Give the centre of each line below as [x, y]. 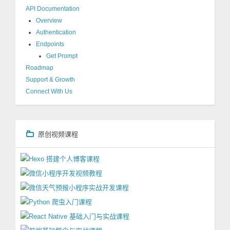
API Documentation [53, 9]
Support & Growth [50, 80]
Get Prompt [62, 56]
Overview [49, 21]
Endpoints [50, 44]
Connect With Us [49, 91]
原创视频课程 [58, 134]
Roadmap [40, 68]
